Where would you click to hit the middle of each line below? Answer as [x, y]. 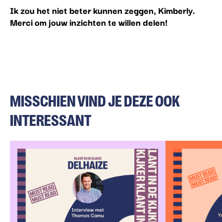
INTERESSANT [50, 121]
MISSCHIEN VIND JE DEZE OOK [94, 102]
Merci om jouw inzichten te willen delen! [88, 22]
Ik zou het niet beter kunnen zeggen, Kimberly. [102, 10]
